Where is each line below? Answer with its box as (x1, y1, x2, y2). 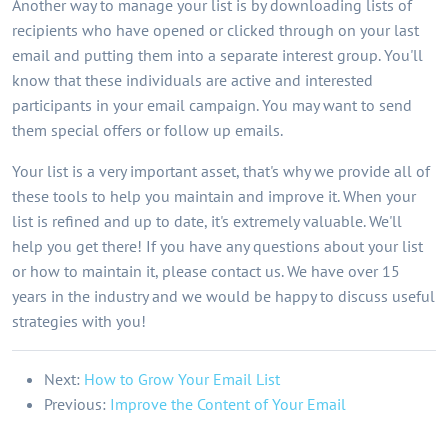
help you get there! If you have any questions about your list (12, 236, 423, 256)
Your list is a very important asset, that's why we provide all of (12, 161, 430, 181)
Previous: (44, 394, 110, 414)
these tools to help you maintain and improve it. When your (12, 186, 416, 206)
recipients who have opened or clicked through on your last (12, 20, 419, 40)
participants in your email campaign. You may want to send (12, 95, 412, 115)
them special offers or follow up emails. (12, 120, 283, 140)
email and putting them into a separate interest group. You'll (12, 45, 423, 65)
